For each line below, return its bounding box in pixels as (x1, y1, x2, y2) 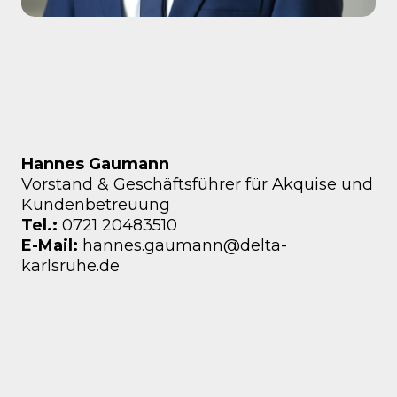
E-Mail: (21, 235, 82, 255)
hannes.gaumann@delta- (82, 235, 287, 255)
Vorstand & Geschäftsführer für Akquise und (21, 174, 373, 194)
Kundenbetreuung (21, 194, 170, 214)
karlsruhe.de (21, 255, 120, 276)
